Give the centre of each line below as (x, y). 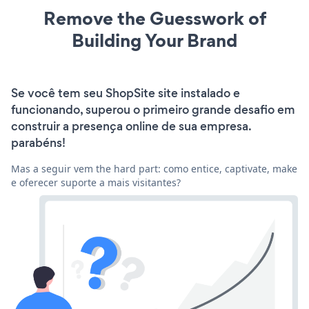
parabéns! (38, 142)
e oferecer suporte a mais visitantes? (96, 182)
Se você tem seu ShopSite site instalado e (126, 93)
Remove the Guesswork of (154, 18)
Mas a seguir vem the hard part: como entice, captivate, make (154, 168)
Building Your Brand (154, 40)
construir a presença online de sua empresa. (131, 126)
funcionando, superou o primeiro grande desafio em (153, 109)
